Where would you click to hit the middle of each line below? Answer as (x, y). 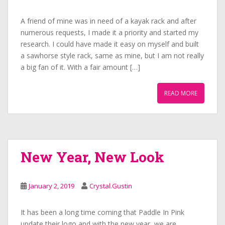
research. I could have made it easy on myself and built (110, 44)
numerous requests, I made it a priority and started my (109, 32)
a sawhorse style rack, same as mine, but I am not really (112, 55)
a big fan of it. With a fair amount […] (80, 67)
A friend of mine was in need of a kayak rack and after (108, 21)
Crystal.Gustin (111, 186)
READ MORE (181, 93)
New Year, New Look (92, 157)
